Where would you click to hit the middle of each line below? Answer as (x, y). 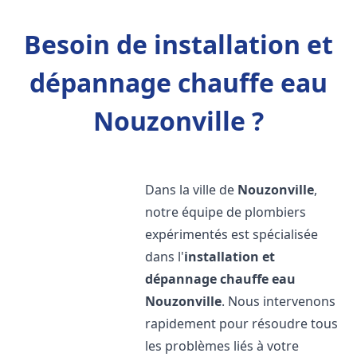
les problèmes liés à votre (222, 346)
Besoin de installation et (178, 44)
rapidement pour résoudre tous (242, 324)
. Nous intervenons (279, 301)
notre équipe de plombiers (226, 212)
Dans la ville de (192, 190)
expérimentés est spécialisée (232, 234)
